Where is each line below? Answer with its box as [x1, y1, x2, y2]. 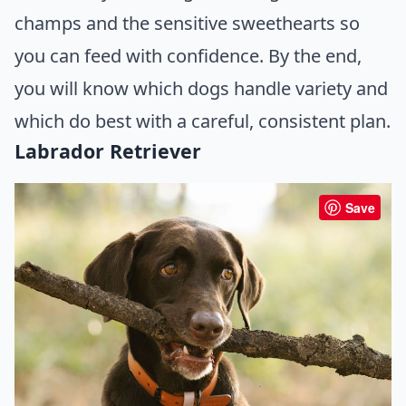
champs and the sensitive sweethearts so [14, 11, 360, 36]
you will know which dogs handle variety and [14, 76, 388, 101]
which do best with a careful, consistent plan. [14, 109, 391, 134]
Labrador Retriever [14, 138, 201, 165]
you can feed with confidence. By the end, [14, 43, 362, 69]
